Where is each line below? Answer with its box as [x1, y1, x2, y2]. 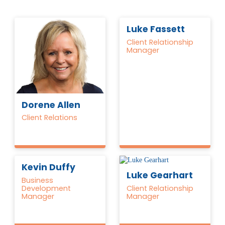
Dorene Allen [22, 99, 81, 111]
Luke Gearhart [127, 169, 193, 181]
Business [22, 175, 54, 185]
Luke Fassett [127, 23, 185, 36]
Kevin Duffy [22, 161, 76, 173]
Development [22, 183, 71, 193]
